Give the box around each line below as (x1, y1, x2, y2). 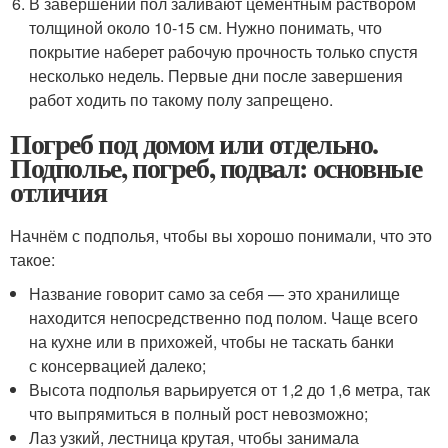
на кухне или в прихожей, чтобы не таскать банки (29, 329, 395, 353)
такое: (10, 247, 55, 271)
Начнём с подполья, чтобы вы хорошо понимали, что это (10, 223, 432, 247)
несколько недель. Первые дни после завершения (29, 63, 404, 87)
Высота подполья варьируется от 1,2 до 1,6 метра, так (29, 377, 431, 401)
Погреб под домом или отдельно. (10, 122, 379, 164)
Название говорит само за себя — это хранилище (29, 281, 401, 305)
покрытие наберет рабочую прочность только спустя (29, 39, 419, 63)
